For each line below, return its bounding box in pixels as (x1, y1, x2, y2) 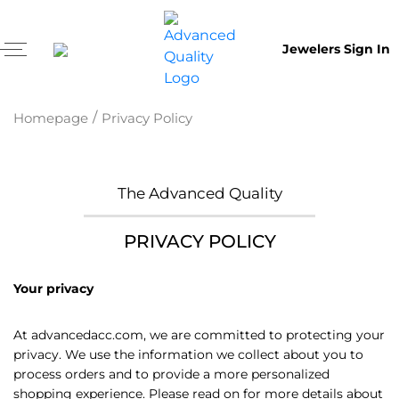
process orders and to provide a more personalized (13, 366, 330, 382)
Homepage (13, 109, 88, 126)
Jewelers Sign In (282, 41, 390, 57)
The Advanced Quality (117, 184, 282, 202)
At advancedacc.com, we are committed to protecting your (13, 327, 385, 343)
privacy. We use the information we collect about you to (13, 346, 363, 362)
